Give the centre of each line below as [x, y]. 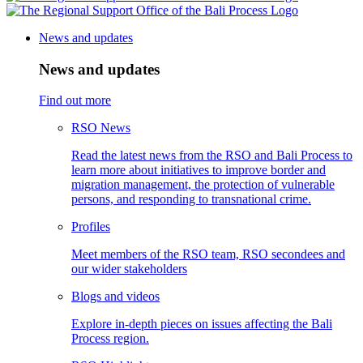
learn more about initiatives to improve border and [199, 170]
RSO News [101, 128]
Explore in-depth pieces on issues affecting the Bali [202, 324]
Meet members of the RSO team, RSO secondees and [208, 254]
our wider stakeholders [129, 269]
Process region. [110, 339]
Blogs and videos [115, 297]
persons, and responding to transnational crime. [191, 199]
